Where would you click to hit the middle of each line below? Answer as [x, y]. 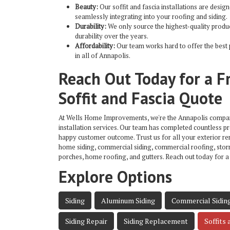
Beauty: [87, 7]
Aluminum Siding [128, 201]
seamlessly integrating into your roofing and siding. [151, 17]
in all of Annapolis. [103, 56]
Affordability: [95, 46]
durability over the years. [112, 36]
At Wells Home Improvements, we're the [118, 118]
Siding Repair [86, 221]
